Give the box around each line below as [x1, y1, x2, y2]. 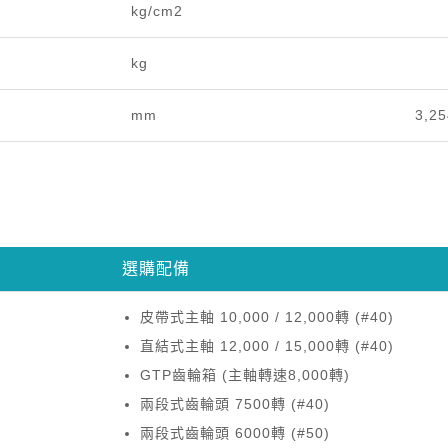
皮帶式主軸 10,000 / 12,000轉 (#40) [139, 309, 394, 326]
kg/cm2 [130, 3, 183, 20]
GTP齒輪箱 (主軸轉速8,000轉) [139, 367, 350, 384]
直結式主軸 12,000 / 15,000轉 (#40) [139, 338, 394, 355]
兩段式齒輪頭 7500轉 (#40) [139, 396, 330, 413]
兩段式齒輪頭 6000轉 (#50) [139, 425, 330, 442]
